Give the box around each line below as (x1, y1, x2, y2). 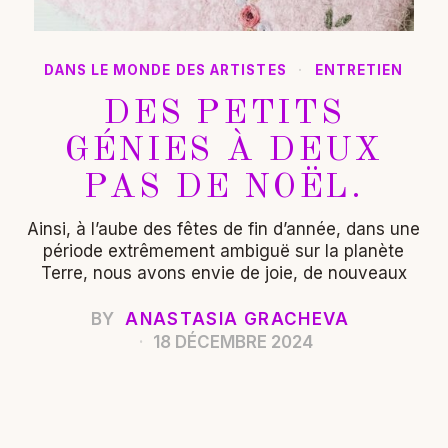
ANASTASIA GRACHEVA (125, 309, 350, 330)
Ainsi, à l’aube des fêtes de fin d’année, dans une (27, 219, 421, 240)
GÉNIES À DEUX (64, 134, 384, 169)
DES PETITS (103, 97, 345, 132)
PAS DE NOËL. (84, 171, 364, 206)
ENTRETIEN (314, 62, 404, 79)
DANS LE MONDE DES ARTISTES (44, 62, 287, 79)
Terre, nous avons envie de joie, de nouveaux (40, 263, 407, 284)
